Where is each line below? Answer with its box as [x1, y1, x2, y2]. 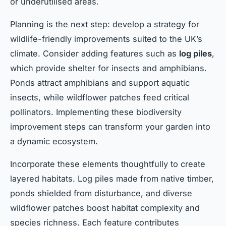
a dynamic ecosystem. [10, 136, 98, 147]
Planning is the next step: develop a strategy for [10, 19, 199, 30]
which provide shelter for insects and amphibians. [10, 63, 207, 74]
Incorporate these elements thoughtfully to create [10, 159, 205, 169]
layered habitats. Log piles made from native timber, [10, 174, 214, 184]
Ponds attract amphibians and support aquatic [10, 78, 190, 88]
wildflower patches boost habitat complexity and [10, 203, 200, 213]
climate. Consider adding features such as [10, 48, 179, 59]
